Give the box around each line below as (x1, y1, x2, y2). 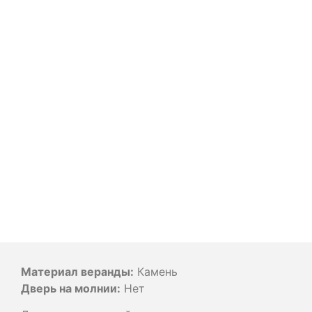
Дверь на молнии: (21, 281, 120, 295)
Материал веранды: (21, 264, 134, 279)
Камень (134, 264, 178, 279)
